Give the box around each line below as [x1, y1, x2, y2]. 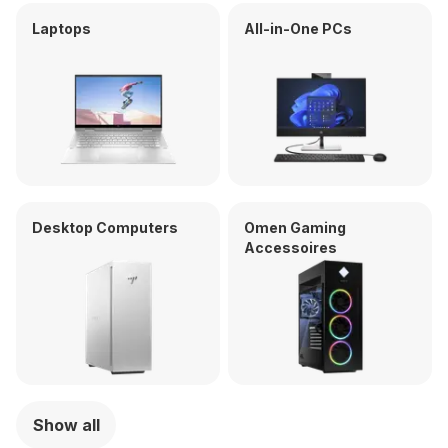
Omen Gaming [244, 219, 346, 236]
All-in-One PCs [244, 20, 352, 37]
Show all [32, 415, 100, 435]
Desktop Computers [32, 219, 178, 236]
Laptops [32, 20, 91, 37]
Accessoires [244, 239, 337, 256]
